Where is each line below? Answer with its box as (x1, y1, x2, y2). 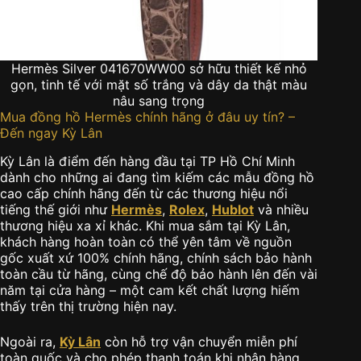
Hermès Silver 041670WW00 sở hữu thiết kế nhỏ (10, 60, 307, 77)
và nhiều (254, 201, 309, 218)
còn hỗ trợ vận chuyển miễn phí (101, 334, 297, 351)
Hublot (212, 201, 254, 218)
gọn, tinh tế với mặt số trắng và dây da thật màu (10, 77, 308, 93)
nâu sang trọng (113, 93, 205, 110)
